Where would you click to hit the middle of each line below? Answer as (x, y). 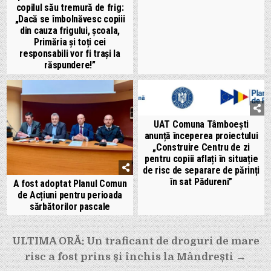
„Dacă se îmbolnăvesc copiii (70, 19)
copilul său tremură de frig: (70, 8)
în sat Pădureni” (201, 181)
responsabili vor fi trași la (70, 54)
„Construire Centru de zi (201, 147)
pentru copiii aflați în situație (201, 158)
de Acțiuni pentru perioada (70, 195)
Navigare (41, 241)
